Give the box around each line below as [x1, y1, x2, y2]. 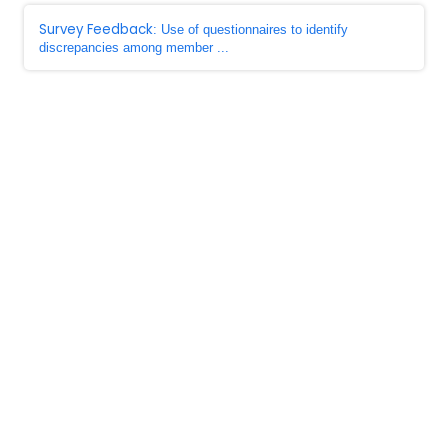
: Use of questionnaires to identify [153, 22, 348, 37]
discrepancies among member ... [39, 40, 229, 55]
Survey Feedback [39, 20, 153, 39]
